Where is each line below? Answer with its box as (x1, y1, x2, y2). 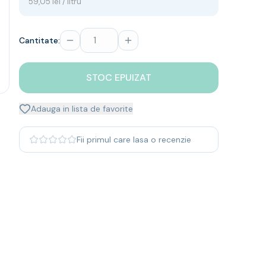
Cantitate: (19, 35, 60, 46)
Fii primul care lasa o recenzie (77, 134, 191, 145)
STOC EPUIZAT (86, 71, 151, 84)
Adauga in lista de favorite (31, 103, 133, 114)
